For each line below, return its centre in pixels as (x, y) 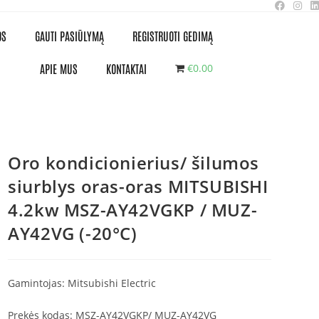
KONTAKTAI (127, 68)
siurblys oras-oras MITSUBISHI (138, 186)
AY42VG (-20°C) (73, 233)
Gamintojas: (37, 283)
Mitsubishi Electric (111, 283)
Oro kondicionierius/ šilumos (134, 163)
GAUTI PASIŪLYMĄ (69, 36)
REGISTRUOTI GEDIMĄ (172, 36)
